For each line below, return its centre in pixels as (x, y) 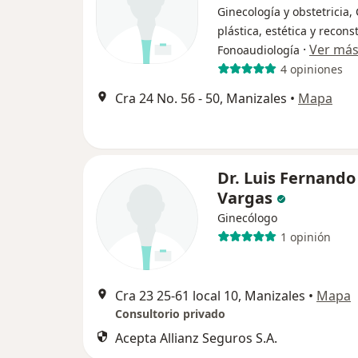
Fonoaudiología (259, 50)
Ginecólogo (247, 218)
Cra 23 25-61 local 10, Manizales (210, 296)
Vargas (245, 198)
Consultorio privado (170, 314)
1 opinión (305, 237)
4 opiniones (311, 69)
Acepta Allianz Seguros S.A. (196, 338)
